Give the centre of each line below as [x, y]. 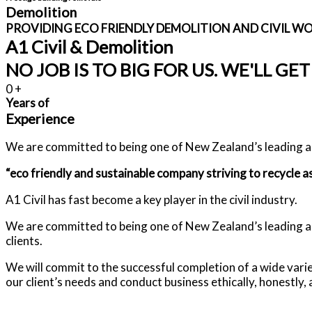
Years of [28, 103]
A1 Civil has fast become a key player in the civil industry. [151, 200]
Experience [40, 118]
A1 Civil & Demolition [89, 47]
